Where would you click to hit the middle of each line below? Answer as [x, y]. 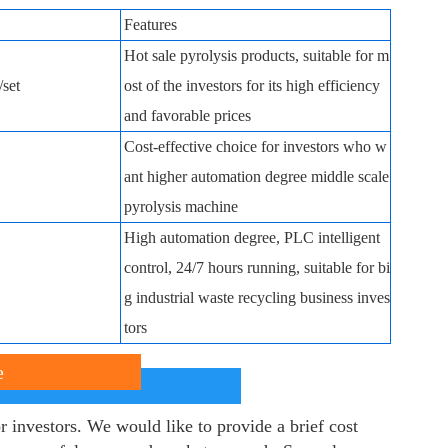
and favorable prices [187, 115]
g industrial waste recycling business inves [257, 297]
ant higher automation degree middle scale [256, 176]
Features [150, 24]
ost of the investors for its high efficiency [252, 85]
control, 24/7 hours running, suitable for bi [257, 267]
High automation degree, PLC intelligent [252, 237]
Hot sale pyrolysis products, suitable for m [256, 55]
